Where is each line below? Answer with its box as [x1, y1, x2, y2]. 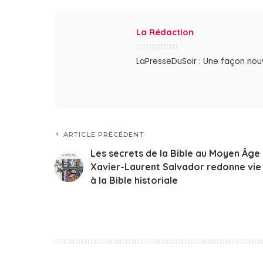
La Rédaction [136, 26, 194, 38]
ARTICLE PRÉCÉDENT [63, 130, 144, 139]
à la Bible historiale [90, 174, 178, 187]
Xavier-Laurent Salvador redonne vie [90, 161, 261, 173]
